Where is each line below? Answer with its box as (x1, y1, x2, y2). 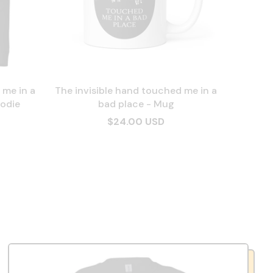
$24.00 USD (107, 115, 165, 128)
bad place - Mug (97, 97, 174, 110)
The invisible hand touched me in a (55, 84, 217, 97)
